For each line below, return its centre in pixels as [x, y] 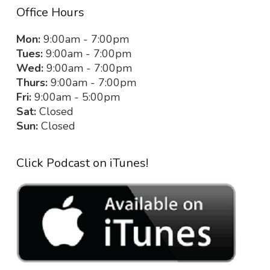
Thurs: [32, 83]
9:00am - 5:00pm [76, 97]
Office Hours [50, 13]
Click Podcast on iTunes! [82, 163]
